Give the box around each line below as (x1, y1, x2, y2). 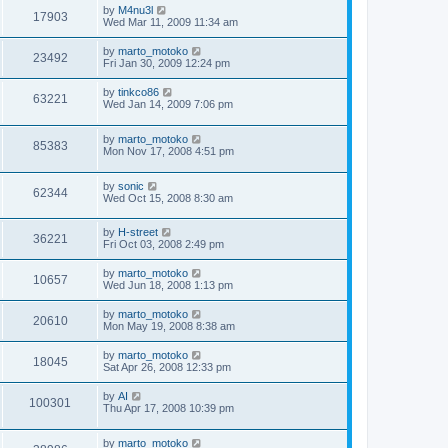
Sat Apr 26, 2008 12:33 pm (103, 361, 231, 374)
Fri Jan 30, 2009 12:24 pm (103, 57, 230, 70)
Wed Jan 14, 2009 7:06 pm (103, 98, 233, 111)
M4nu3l (118, 4, 153, 17)
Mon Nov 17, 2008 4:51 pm (103, 144, 234, 157)
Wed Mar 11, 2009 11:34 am (103, 16, 238, 29)
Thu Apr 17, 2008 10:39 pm (103, 402, 234, 415)
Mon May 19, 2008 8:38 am (103, 320, 235, 333)
